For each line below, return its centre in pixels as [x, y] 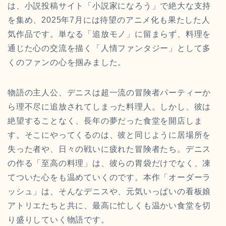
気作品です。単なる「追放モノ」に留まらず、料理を [109, 34]
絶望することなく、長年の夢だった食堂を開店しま [105, 121]
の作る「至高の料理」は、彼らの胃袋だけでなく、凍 [109, 163]
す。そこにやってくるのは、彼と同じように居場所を [109, 135]
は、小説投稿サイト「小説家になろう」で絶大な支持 [109, 6]
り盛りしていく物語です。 [59, 220]
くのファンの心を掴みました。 [67, 63]
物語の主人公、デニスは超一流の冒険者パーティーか [109, 93]
